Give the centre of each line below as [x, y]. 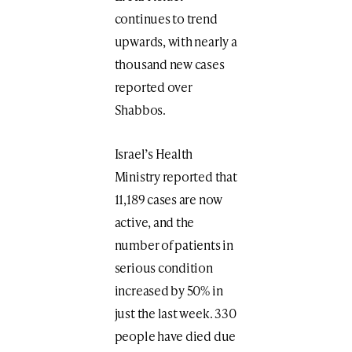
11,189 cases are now [169, 199]
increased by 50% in [169, 290]
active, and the [154, 222]
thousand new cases [169, 64]
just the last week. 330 [175, 313]
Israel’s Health [154, 153]
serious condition [163, 267]
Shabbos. [140, 109]
